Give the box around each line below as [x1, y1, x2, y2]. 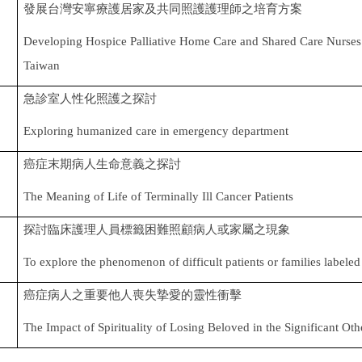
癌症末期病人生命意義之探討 [23, 156, 182, 170]
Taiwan [23, 57, 61, 72]
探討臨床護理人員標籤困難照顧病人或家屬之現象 [23, 221, 291, 236]
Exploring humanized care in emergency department [23, 123, 289, 137]
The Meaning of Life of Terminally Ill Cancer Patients [23, 188, 294, 203]
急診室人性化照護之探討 [23, 90, 158, 105]
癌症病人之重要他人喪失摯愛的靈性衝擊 [23, 287, 242, 301]
